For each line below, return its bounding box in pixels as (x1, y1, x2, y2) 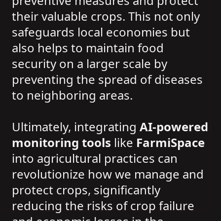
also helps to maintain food (12, 39, 164, 56)
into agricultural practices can (12, 149, 178, 166)
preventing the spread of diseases (12, 71, 203, 87)
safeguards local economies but (12, 23, 190, 40)
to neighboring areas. (12, 86, 133, 103)
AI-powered (140, 118, 208, 135)
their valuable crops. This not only (12, 7, 200, 24)
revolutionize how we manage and (12, 165, 204, 182)
